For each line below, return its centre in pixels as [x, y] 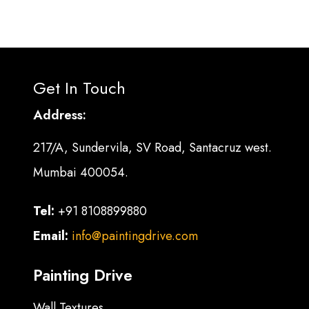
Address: [60, 115]
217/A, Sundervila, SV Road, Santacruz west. [153, 148]
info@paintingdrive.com [135, 236]
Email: [53, 236]
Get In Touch [80, 88]
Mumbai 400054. [81, 173]
